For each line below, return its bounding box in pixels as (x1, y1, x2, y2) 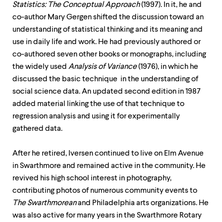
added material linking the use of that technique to (12, 100, 184, 108)
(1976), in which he (138, 63, 198, 71)
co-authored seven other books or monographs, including (12, 51, 206, 58)
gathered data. (12, 125, 62, 133)
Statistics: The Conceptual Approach (12, 1, 140, 9)
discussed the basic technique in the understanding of (12, 75, 198, 83)
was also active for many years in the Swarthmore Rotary (12, 212, 202, 220)
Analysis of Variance (68, 63, 138, 71)
